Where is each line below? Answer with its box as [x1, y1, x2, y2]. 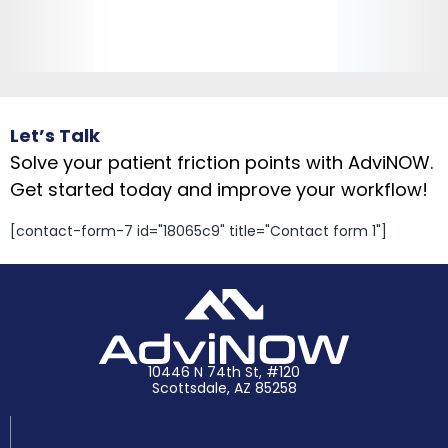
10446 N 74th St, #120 [148, 361, 300, 382]
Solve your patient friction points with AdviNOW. [10, 149, 433, 175]
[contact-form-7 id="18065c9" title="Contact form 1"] [10, 220, 387, 241]
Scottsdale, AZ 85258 [151, 377, 297, 398]
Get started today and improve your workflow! [10, 176, 428, 202]
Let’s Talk [10, 122, 100, 148]
